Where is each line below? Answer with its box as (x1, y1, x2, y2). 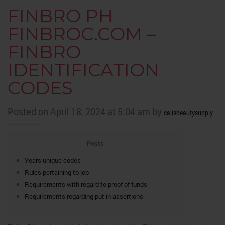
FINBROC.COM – (8, 23, 156, 45)
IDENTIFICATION (8, 59, 159, 81)
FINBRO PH (8, 5, 113, 27)
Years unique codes (25, 156, 81, 165)
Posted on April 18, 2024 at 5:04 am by (8, 105, 164, 118)
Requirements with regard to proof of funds (25, 180, 147, 189)
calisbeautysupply (164, 108, 213, 117)
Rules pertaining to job (25, 168, 89, 177)
